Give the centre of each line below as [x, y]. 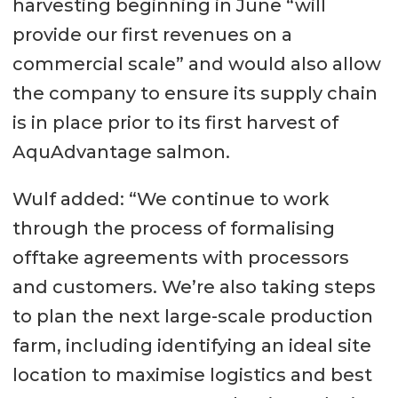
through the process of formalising [173, 229]
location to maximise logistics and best [192, 375]
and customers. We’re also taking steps [194, 287]
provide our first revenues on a [152, 35]
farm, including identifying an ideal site [191, 346]
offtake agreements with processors [180, 258]
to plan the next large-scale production [192, 317]
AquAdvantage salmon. [121, 152]
